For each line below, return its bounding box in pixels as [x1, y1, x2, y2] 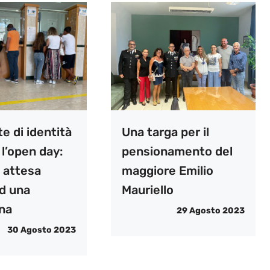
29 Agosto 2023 [176, 206, 245, 216]
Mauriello [121, 183, 174, 198]
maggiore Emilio [121, 163, 213, 178]
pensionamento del [121, 144, 233, 159]
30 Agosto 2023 [7, 225, 76, 236]
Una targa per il [121, 125, 209, 140]
